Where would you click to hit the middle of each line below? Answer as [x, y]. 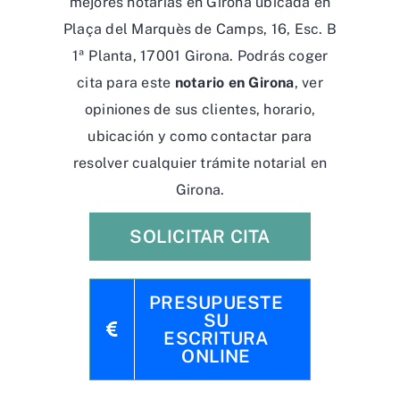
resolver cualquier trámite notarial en [200, 163]
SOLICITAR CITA [200, 237]
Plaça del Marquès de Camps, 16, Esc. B [200, 29]
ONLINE [216, 356]
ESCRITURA [216, 338]
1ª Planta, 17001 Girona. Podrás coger [200, 56]
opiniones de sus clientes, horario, [200, 109]
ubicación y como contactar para [200, 136]
